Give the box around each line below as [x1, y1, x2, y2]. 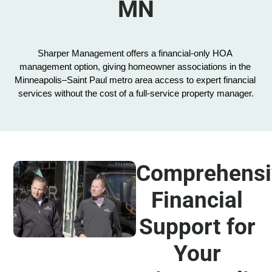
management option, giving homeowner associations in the [19, 62, 251, 72]
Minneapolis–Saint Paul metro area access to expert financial [14, 75, 256, 86]
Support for [138, 214, 256, 240]
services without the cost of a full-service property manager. [18, 89, 254, 99]
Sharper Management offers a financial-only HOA [37, 49, 233, 59]
